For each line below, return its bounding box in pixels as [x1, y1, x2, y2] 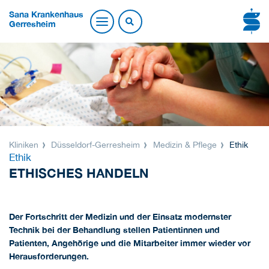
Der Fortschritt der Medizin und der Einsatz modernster [9, 211, 231, 222]
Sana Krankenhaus [9, 9, 83, 20]
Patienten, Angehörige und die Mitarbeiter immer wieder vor [9, 238, 250, 249]
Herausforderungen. [9, 251, 89, 262]
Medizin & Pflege [150, 140, 219, 150]
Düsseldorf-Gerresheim [49, 140, 143, 150]
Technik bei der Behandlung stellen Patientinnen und [9, 225, 220, 235]
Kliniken [9, 140, 41, 150]
